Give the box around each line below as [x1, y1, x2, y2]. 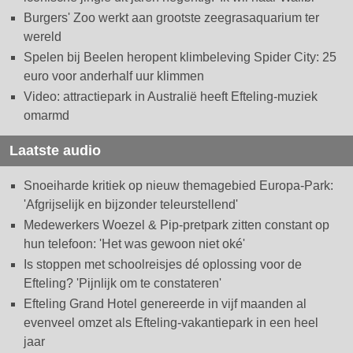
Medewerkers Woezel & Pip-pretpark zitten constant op [24, 217, 329, 232]
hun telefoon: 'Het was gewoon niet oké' [24, 236, 245, 251]
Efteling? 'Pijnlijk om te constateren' [24, 276, 221, 290]
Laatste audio [9, 142, 101, 158]
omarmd [24, 108, 69, 122]
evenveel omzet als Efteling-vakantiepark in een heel [24, 315, 318, 329]
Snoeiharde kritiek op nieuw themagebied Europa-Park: [24, 178, 333, 192]
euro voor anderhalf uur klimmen [24, 69, 204, 83]
